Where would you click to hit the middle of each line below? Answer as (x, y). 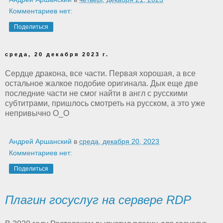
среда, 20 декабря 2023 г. (57, 54)
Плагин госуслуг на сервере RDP (98, 200)
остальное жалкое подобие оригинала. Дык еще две (102, 84)
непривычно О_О (37, 113)
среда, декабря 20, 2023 (119, 142)
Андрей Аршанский (40, 142)
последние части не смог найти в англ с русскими (96, 94)
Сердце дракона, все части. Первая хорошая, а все (100, 74)
